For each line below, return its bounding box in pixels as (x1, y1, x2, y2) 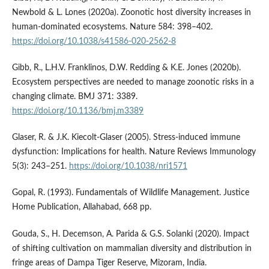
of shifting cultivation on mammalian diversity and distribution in (11, 244, 252, 253)
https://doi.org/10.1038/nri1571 (68, 162, 187, 171)
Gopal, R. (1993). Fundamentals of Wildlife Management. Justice (11, 189, 249, 198)
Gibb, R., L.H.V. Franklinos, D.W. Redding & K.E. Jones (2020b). (11, 64, 241, 73)
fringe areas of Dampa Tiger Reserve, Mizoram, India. (11, 258, 207, 267)
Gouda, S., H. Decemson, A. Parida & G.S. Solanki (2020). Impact (11, 229, 249, 238)
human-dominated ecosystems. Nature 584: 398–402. (11, 23, 213, 32)
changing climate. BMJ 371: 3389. (11, 92, 138, 101)
